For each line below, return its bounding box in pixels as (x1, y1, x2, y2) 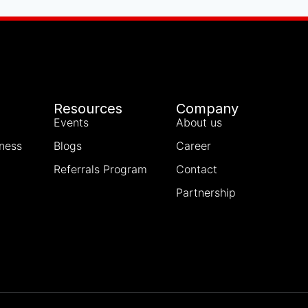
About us (176, 115, 223, 129)
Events (54, 115, 89, 129)
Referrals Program (54, 162, 148, 176)
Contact (176, 162, 218, 176)
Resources (54, 100, 123, 117)
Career (176, 138, 212, 153)
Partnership (176, 185, 236, 199)
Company (176, 100, 239, 117)
